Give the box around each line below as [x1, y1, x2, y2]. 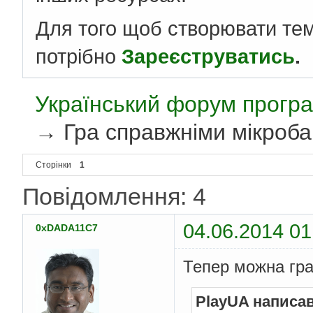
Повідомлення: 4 [22, 183, 206, 210]
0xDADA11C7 [36, 222, 98, 234]
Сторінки [36, 160, 71, 170]
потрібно [36, 45, 122, 68]
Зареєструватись [122, 45, 295, 68]
